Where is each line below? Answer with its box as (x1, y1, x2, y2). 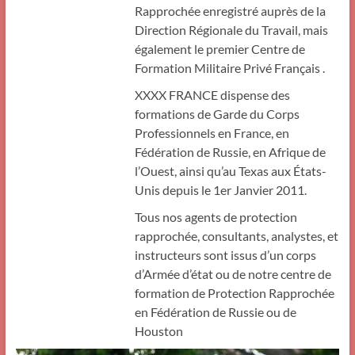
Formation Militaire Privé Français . (134, 60, 325, 75)
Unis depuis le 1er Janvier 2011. (134, 182, 307, 197)
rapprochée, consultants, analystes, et (134, 228, 338, 243)
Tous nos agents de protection (134, 209, 297, 224)
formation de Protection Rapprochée (134, 285, 334, 300)
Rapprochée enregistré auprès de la (134, 3, 326, 18)
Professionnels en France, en (134, 125, 289, 140)
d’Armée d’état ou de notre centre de (134, 266, 331, 281)
